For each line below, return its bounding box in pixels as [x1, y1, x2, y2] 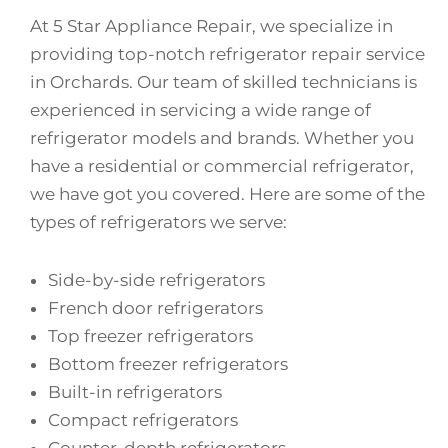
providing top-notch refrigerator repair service [30, 43, 425, 64]
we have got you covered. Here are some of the [30, 183, 425, 204]
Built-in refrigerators [48, 381, 222, 402]
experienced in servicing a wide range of [30, 99, 371, 120]
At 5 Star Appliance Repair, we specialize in [30, 15, 393, 36]
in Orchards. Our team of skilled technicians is [30, 71, 417, 92]
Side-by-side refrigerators [48, 269, 265, 290]
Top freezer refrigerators [48, 325, 253, 346]
